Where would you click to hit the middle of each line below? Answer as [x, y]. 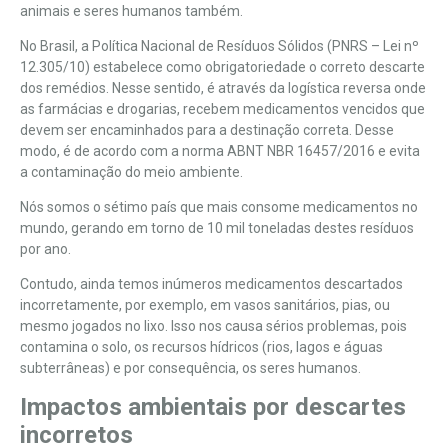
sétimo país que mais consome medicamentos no [261, 206]
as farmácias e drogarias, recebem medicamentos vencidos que [222, 108]
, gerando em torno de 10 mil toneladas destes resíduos [239, 227]
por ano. [47, 248]
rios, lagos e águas [325, 346]
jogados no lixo [118, 325]
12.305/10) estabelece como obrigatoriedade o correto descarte [222, 66]
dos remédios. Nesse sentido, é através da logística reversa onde [223, 87]
